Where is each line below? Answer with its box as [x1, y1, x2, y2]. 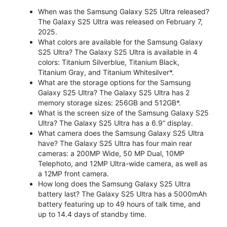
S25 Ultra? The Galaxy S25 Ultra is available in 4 [38, 48, 198, 57]
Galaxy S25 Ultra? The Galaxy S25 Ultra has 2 [38, 88, 190, 97]
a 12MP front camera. [38, 169, 109, 178]
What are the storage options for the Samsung [38, 78, 191, 87]
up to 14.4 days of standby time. [38, 210, 146, 219]
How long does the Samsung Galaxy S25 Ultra [38, 179, 191, 188]
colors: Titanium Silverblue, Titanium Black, [38, 58, 179, 67]
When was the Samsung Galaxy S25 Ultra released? [38, 7, 209, 16]
